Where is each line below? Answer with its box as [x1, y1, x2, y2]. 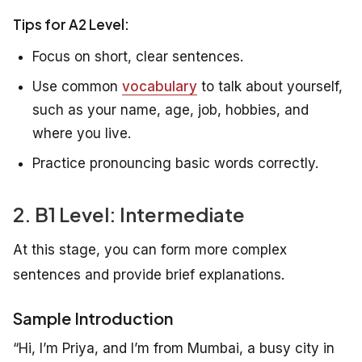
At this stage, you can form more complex [13, 242, 287, 259]
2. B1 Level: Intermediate [13, 202, 245, 227]
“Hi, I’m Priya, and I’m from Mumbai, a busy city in [13, 340, 335, 357]
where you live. [32, 125, 131, 142]
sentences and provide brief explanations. [13, 267, 284, 284]
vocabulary [122, 78, 197, 95]
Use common [32, 78, 122, 95]
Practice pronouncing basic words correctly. [32, 155, 318, 172]
